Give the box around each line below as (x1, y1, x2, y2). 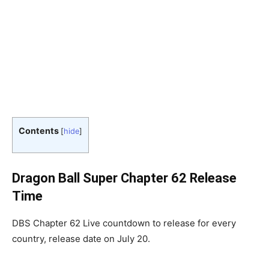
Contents (19, 125, 59, 136)
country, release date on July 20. (12, 233, 150, 245)
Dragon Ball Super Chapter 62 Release (12, 171, 237, 186)
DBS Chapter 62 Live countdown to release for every (12, 217, 236, 229)
